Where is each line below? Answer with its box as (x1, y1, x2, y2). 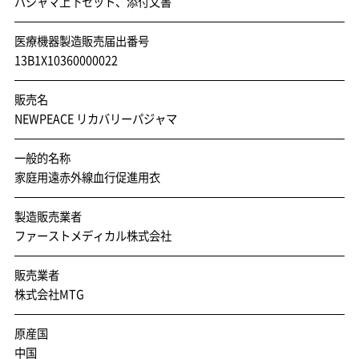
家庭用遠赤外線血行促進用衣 (14, 171, 160, 184)
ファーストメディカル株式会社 (14, 229, 171, 242)
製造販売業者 (14, 210, 82, 223)
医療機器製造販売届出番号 (14, 34, 149, 47)
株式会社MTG (14, 288, 84, 301)
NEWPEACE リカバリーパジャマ (14, 112, 177, 125)
